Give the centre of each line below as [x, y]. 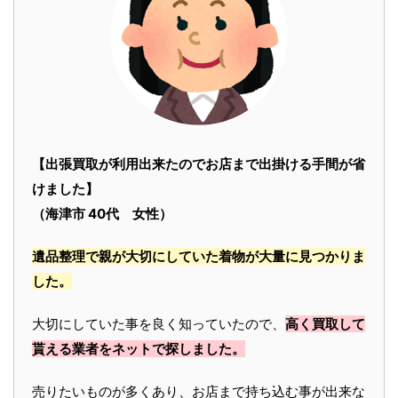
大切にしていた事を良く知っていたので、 [159, 323]
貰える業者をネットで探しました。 [139, 348]
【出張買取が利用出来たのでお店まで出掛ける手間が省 [199, 163]
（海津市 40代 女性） [102, 213]
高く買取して [325, 323]
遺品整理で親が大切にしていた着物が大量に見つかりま [199, 256]
